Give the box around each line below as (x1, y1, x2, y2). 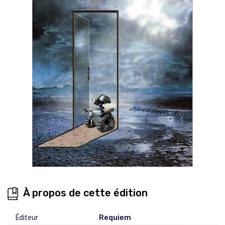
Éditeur (15, 212, 38, 222)
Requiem (99, 212, 132, 222)
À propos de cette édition (23, 186, 148, 199)
